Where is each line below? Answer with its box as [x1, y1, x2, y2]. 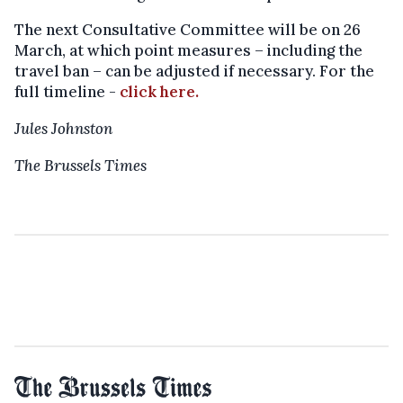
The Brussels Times [14, 156, 147, 176]
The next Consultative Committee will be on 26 [14, 20, 361, 40]
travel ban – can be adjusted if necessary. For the [14, 61, 374, 82]
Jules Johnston [14, 119, 116, 139]
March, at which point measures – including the [14, 40, 363, 61]
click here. [120, 82, 202, 103]
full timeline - [14, 82, 120, 103]
